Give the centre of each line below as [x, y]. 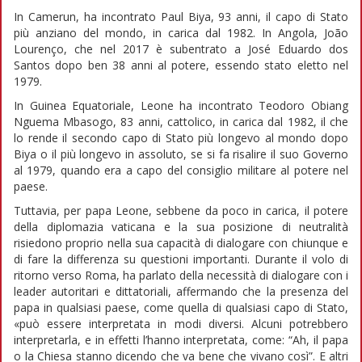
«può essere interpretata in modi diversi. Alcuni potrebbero [181, 323]
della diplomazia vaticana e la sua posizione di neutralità [181, 226]
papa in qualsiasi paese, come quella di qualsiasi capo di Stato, [181, 307]
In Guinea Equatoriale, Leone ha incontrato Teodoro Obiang [181, 105]
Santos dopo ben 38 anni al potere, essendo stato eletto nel [181, 65]
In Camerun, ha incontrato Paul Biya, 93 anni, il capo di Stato [181, 16]
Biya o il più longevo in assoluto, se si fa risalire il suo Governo [181, 154]
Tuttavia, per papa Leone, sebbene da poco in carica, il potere [181, 210]
